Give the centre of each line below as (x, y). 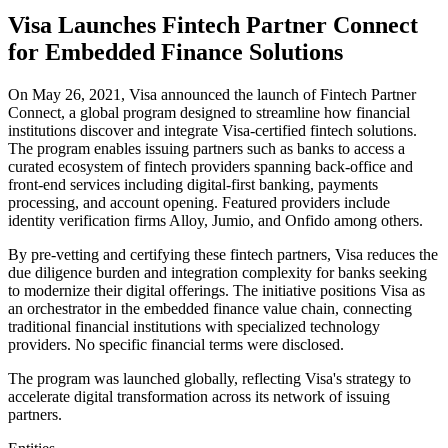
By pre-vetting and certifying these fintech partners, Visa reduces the (223, 254)
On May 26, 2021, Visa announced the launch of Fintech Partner (212, 94)
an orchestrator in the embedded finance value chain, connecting (210, 308)
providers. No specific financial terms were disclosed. (176, 344)
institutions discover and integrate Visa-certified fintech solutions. (212, 130)
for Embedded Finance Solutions (175, 51)
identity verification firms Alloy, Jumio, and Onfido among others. (215, 220)
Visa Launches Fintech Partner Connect (213, 24)
